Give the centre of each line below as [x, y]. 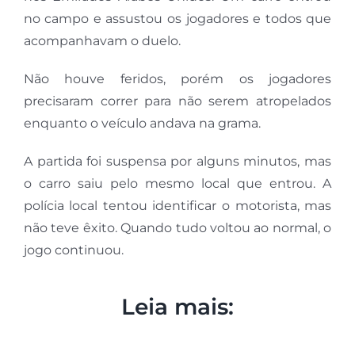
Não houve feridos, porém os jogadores [177, 79]
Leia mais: [177, 306]
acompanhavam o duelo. [102, 41]
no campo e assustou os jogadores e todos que [177, 19]
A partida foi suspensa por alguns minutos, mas [177, 162]
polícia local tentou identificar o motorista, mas [177, 206]
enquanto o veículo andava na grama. [142, 124]
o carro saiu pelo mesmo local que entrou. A [177, 184]
